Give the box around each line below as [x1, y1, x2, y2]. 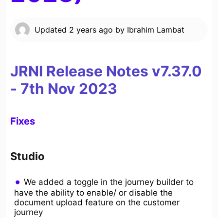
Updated [35, 25, 69, 35]
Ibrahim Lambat [127, 25, 184, 35]
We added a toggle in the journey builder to [24, 177, 194, 187]
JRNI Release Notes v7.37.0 [10, 62, 202, 80]
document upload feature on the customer [14, 197, 180, 207]
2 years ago [69, 25, 113, 35]
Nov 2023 [44, 80, 117, 98]
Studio [10, 149, 45, 163]
